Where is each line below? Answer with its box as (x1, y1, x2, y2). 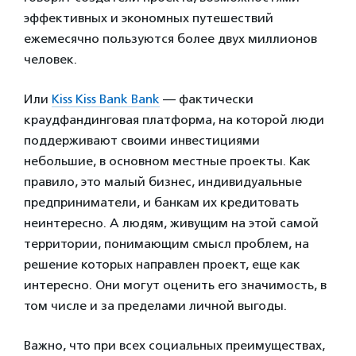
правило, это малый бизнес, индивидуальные (24, 173, 302, 189)
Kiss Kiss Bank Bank (52, 91, 160, 106)
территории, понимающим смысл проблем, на (24, 235, 309, 251)
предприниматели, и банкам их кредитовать (24, 194, 299, 210)
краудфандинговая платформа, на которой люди (24, 111, 324, 127)
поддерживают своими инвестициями (24, 132, 260, 148)
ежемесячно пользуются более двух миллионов (24, 30, 317, 46)
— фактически (160, 91, 253, 106)
